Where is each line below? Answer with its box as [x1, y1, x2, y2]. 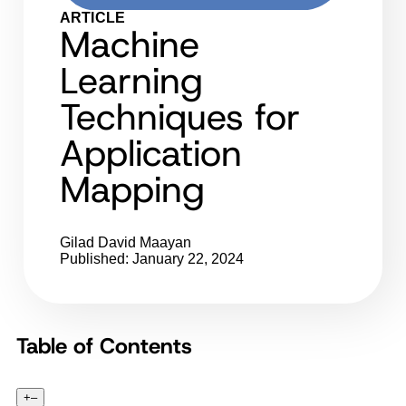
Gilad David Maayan [60, 234, 191, 250]
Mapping [60, 164, 205, 214]
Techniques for [60, 92, 300, 141]
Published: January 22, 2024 [60, 250, 244, 266]
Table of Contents [16, 331, 192, 361]
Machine [60, 19, 199, 69]
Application [60, 128, 242, 178]
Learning [60, 55, 203, 105]
